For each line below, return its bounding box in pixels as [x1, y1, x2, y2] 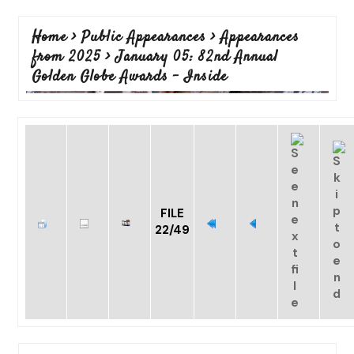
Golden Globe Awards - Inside [31, 66, 228, 88]
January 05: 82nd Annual [115, 47, 278, 68]
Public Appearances [81, 27, 206, 48]
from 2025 [31, 47, 101, 68]
